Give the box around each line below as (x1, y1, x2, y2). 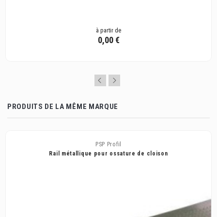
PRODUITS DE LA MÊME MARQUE (7, 102, 119, 111)
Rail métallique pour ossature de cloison (49, 150, 168, 157)
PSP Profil (95, 140, 122, 148)
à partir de (96, 27, 121, 34)
